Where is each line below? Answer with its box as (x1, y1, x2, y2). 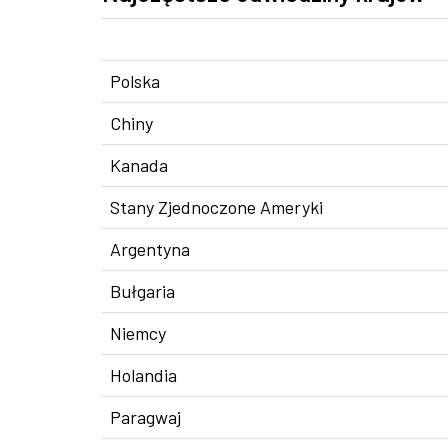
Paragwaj (110, 406, 181, 428)
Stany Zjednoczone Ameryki (110, 196, 323, 218)
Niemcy (110, 322, 166, 344)
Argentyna (110, 238, 190, 260)
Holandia (110, 364, 177, 386)
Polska (110, 70, 160, 92)
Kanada (110, 154, 168, 176)
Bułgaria (110, 280, 175, 302)
